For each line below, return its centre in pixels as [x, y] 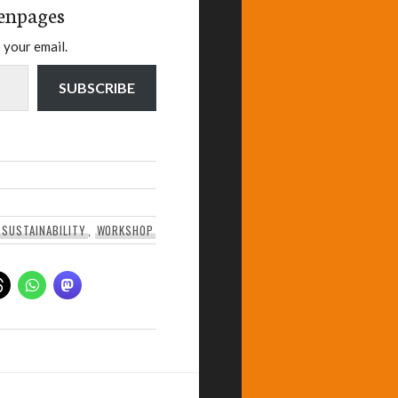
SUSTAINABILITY [44, 230]
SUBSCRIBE [97, 87]
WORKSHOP [125, 230]
